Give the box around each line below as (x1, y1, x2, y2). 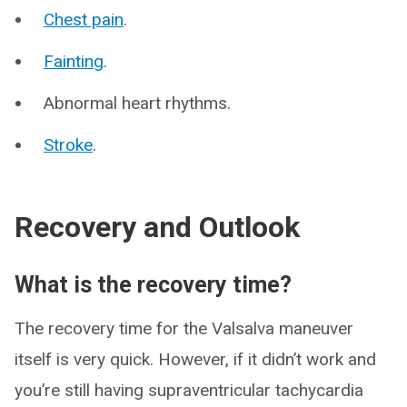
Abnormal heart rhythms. (44, 93, 231, 114)
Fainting (44, 51, 104, 73)
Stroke (44, 134, 93, 156)
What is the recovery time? (15, 272, 292, 299)
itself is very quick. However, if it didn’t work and (15, 349, 376, 371)
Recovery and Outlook (15, 210, 300, 245)
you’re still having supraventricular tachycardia (15, 380, 363, 402)
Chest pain (44, 9, 124, 31)
